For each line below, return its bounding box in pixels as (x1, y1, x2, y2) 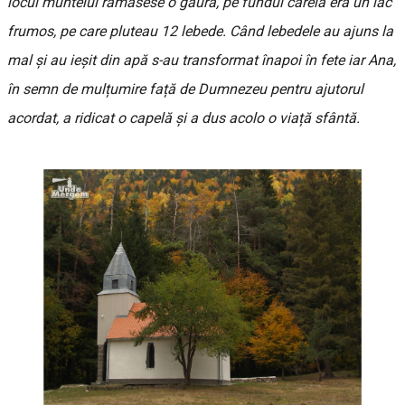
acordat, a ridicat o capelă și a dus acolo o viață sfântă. (7, 109, 360, 127)
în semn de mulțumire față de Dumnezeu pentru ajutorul (7, 80, 363, 99)
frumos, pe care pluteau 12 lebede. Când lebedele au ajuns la (7, 23, 393, 41)
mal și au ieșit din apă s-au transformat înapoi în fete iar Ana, (7, 52, 396, 70)
